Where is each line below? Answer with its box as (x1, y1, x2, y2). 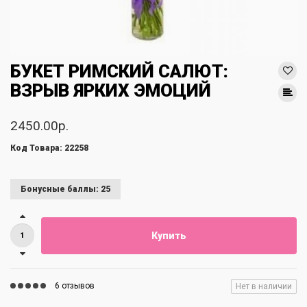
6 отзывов (55, 281, 95, 291)
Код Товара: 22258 (10, 143, 88, 153)
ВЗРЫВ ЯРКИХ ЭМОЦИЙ (10, 80, 211, 101)
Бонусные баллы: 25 (21, 184, 110, 194)
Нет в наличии (236, 282, 292, 291)
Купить (151, 230, 186, 241)
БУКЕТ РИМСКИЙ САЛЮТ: (10, 61, 228, 82)
